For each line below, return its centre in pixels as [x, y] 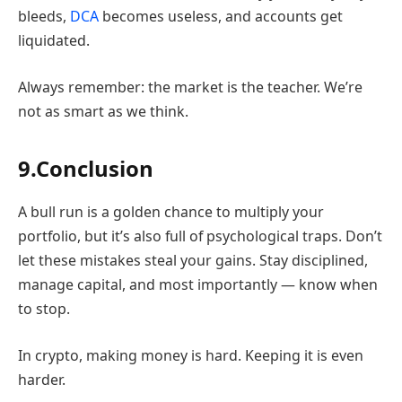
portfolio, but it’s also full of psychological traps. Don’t [200, 236]
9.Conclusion [86, 169]
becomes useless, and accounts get [221, 17]
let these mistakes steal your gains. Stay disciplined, [193, 261]
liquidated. [54, 41]
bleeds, [44, 17]
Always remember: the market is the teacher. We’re [190, 87]
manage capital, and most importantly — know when [198, 285]
